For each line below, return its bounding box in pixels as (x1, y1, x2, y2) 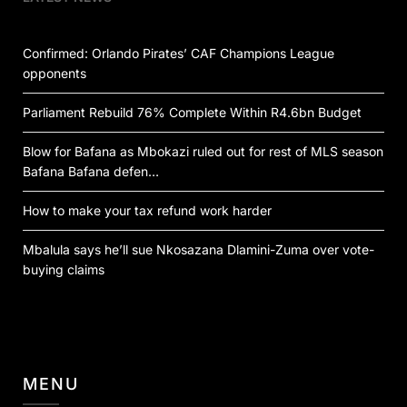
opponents (23, 65, 86, 81)
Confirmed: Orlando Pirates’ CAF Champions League (23, 45, 334, 61)
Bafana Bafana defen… (23, 163, 159, 179)
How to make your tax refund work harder (23, 202, 272, 218)
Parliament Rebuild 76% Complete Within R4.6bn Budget (23, 104, 362, 120)
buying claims (23, 261, 104, 277)
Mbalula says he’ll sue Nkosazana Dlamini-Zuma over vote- (23, 241, 374, 257)
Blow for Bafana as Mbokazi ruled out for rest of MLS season (23, 143, 383, 159)
